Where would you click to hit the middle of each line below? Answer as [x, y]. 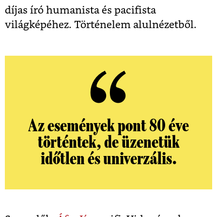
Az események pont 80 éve [108, 126]
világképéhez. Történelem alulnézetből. [101, 25]
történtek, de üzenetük [108, 142]
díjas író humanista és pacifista [80, 10]
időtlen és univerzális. [108, 159]
